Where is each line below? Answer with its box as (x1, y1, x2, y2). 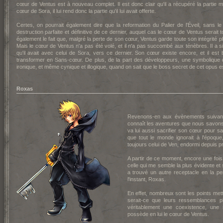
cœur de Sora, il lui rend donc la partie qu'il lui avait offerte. (16, 8, 156, 14)
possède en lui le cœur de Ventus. (127, 211, 209, 217)
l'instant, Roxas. (127, 176, 166, 182)
